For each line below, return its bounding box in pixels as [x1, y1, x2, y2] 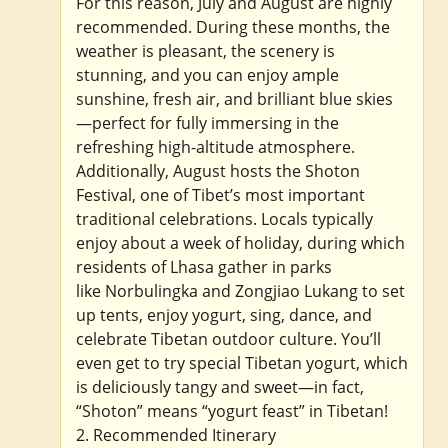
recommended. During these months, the [76, 15, 390, 38]
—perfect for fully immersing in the [76, 111, 339, 134]
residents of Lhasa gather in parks [76, 255, 332, 278]
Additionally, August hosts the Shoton [76, 159, 360, 182]
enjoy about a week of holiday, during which [76, 231, 405, 254]
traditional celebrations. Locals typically [76, 207, 373, 230]
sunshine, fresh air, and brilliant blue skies [76, 87, 393, 110]
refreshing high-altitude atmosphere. [76, 135, 355, 158]
